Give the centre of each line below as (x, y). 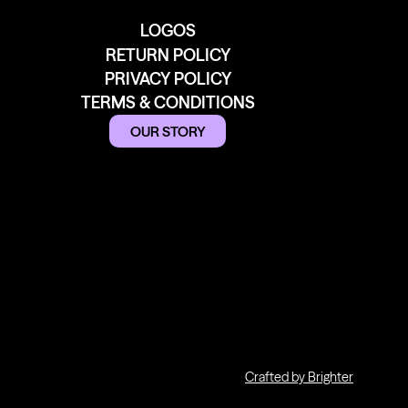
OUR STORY (168, 131)
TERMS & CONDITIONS (168, 103)
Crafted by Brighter (299, 377)
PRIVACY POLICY (168, 78)
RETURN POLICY (168, 55)
